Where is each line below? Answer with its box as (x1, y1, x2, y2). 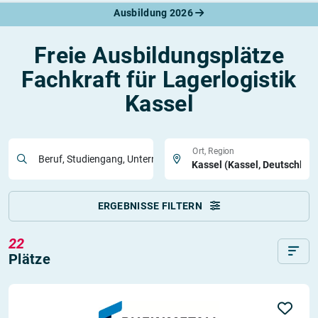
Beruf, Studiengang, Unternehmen (38, 153, 187, 165)
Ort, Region (192, 146, 235, 156)
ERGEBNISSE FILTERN (97, 200, 205, 212)
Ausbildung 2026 (114, 7, 196, 18)
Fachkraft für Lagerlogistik (21, 66, 297, 93)
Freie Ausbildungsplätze (34, 42, 284, 69)
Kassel (125, 90, 193, 117)
